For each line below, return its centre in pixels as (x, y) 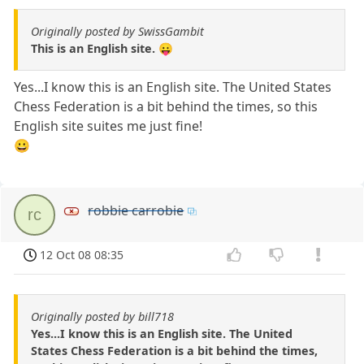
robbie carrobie (136, 210)
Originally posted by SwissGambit (117, 31)
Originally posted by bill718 (102, 317)
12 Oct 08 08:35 (82, 254)
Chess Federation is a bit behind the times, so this (166, 106)
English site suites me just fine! (108, 126)
